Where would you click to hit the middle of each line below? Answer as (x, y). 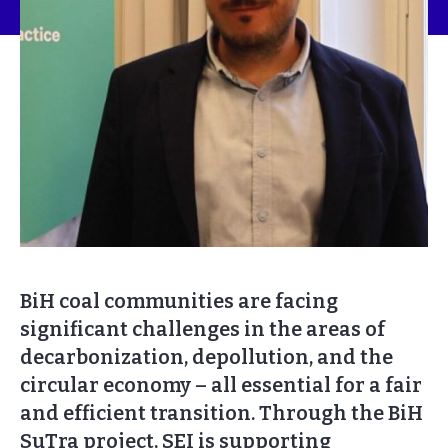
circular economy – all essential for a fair (221, 385)
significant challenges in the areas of (202, 329)
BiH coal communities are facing (179, 301)
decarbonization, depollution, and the (206, 357)
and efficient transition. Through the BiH (221, 413)
